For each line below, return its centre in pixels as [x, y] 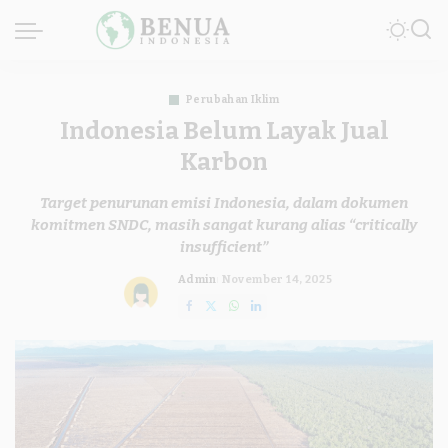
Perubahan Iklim [232, 99]
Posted [197, 287]
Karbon [224, 161]
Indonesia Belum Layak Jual [224, 130]
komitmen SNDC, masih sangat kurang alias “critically [224, 225]
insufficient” [224, 247]
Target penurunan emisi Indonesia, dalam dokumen [224, 203]
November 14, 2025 [277, 279]
